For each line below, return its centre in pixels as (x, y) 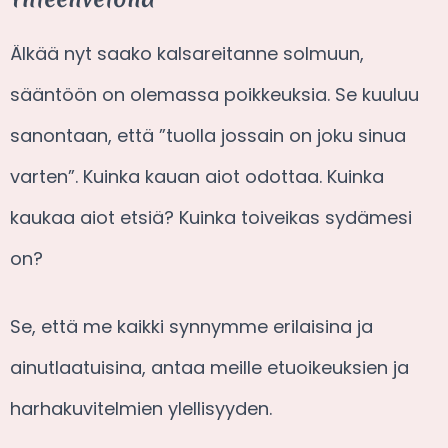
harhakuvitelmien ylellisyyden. (141, 408)
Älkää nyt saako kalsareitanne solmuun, (187, 53)
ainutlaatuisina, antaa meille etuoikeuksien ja (209, 367)
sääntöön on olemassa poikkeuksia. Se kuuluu (214, 94)
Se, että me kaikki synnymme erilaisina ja (191, 326)
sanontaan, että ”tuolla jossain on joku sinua (208, 135)
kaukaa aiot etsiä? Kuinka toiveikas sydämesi (211, 217)
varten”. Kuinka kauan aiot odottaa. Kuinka (197, 176)
